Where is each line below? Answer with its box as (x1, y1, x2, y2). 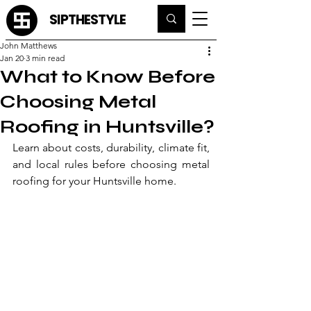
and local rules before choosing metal (12, 158, 210, 171)
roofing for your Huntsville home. (12, 174, 176, 187)
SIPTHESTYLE (49, 10, 126, 29)
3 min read (26, 53, 65, 63)
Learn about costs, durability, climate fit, (12, 141, 210, 154)
